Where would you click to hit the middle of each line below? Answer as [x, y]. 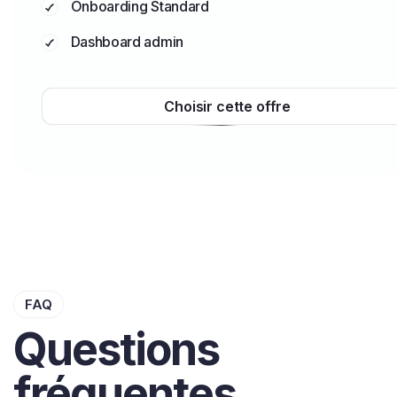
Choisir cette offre [228, 106]
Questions [116, 349]
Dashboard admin [125, 42]
